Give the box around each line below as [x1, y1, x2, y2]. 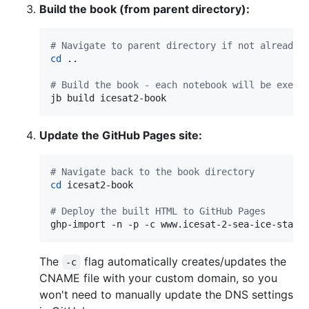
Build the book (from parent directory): [39, 1, 250, 16]
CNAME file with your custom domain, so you [39, 270, 277, 285]
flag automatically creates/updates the [80, 254, 290, 268]
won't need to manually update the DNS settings [39, 287, 293, 301]
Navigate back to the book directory [56, 166, 255, 177]
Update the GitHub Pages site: [39, 128, 202, 142]
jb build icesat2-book [50, 92, 166, 103]
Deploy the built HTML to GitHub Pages [56, 205, 266, 217]
